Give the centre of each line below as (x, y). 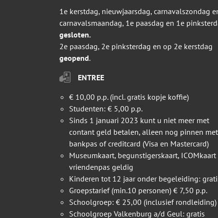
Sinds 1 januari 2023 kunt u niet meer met (139, 120)
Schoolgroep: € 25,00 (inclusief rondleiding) (143, 202)
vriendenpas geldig (101, 167)
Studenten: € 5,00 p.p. (106, 109)
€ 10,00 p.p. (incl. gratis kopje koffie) (129, 97)
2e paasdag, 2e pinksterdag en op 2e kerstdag (136, 46)
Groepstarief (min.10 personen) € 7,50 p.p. (138, 191)
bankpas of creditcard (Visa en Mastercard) (139, 144)
